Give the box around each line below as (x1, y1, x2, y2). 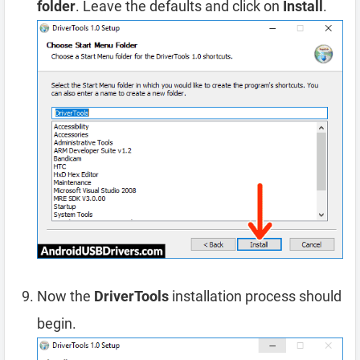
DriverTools (94, 287, 169, 305)
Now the (37, 287, 94, 305)
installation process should (169, 287, 342, 305)
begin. (37, 314, 76, 332)
